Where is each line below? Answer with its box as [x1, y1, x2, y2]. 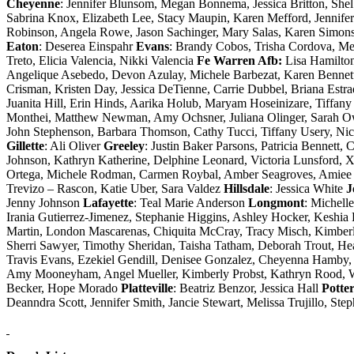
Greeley [104, 138, 145, 153]
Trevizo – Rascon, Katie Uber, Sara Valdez [6, 181, 224, 195]
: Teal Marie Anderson [134, 195, 248, 209]
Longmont [248, 195, 304, 209]
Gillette [6, 138, 44, 153]
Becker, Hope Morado [6, 281, 121, 295]
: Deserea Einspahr [39, 39, 136, 53]
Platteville [121, 281, 173, 295]
